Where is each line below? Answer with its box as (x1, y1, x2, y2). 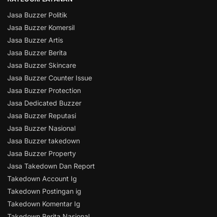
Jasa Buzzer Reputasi (7, 111, 76, 120)
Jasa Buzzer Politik (7, 11, 67, 19)
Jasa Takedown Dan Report (7, 162, 95, 170)
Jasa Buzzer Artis (7, 36, 63, 45)
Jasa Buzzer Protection (7, 86, 81, 95)
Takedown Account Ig (7, 174, 77, 183)
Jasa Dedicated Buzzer (7, 99, 81, 108)
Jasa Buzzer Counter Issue (7, 74, 92, 82)
